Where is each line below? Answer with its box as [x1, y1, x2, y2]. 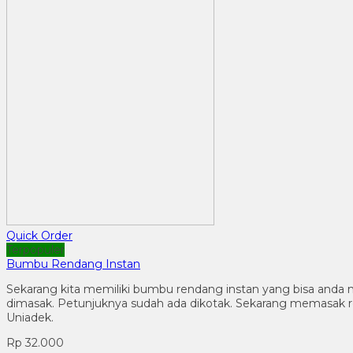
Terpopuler [6, 242, 65, 257]
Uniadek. [6, 310, 54, 325]
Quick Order [6, 228, 72, 243]
